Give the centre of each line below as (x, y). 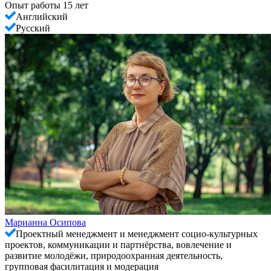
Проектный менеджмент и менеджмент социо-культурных (137, 233)
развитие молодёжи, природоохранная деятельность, (114, 255)
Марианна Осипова (45, 222)
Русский (33, 28)
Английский (42, 16)
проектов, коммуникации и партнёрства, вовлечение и (118, 244)
